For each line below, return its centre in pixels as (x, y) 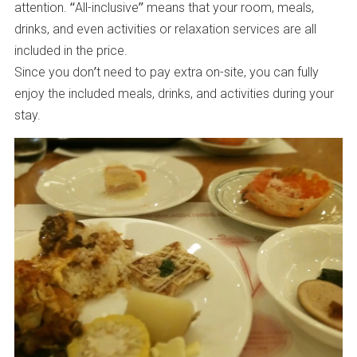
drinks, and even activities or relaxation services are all (165, 28)
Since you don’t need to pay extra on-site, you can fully (166, 71)
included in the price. (71, 50)
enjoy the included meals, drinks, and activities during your (174, 93)
